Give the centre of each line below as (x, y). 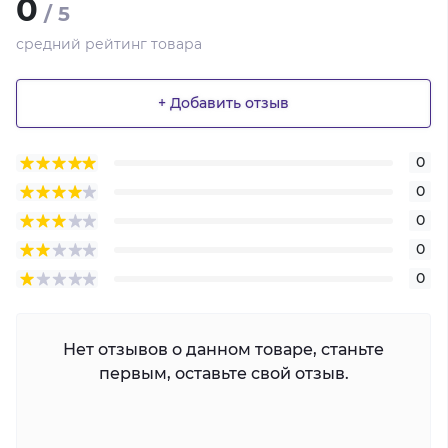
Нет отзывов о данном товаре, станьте (223, 349)
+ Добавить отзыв (223, 103)
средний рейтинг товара (109, 43)
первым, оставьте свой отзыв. (223, 373)
